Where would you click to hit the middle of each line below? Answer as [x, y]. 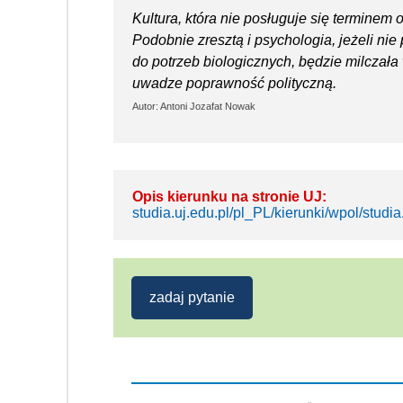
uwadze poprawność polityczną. [234, 83]
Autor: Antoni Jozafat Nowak [194, 106]
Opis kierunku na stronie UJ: [229, 196]
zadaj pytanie [192, 297]
